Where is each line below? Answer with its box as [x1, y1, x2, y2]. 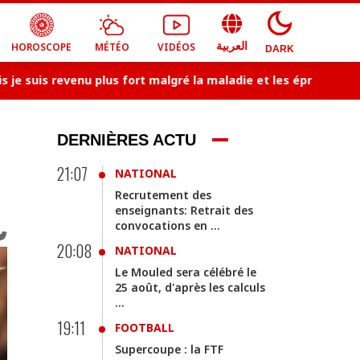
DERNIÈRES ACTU [57, 131, 196, 149]
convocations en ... [115, 218, 220, 233]
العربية [216, 40, 247, 52]
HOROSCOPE [11, 40, 72, 54]
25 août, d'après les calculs [115, 280, 265, 295]
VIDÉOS [157, 40, 195, 54]
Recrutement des [115, 187, 211, 202]
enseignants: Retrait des [115, 202, 253, 218]
